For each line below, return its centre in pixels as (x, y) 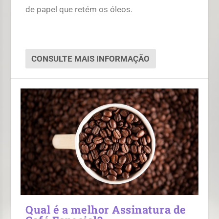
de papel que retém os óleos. (79, 9)
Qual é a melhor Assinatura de (106, 209)
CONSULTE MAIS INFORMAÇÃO (91, 58)
